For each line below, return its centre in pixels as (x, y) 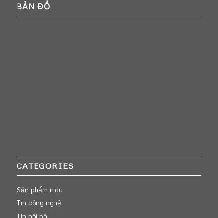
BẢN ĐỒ (33, 7)
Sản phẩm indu (39, 189)
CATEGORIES (45, 166)
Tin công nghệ (39, 202)
